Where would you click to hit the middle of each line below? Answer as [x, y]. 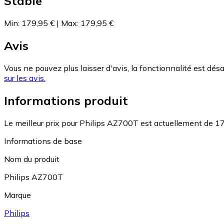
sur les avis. [25, 78]
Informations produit [66, 101]
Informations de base [43, 141]
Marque [17, 195]
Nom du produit [32, 159]
